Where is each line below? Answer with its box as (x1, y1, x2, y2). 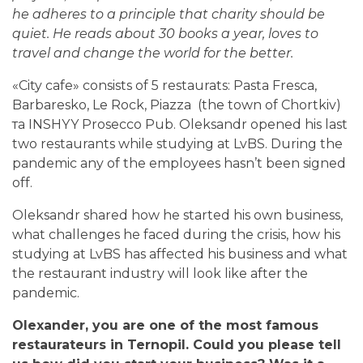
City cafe (19, 77, 73, 93)
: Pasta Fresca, (228, 77, 317, 93)
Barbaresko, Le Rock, (12, 96, 150, 113)
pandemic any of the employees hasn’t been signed (12, 155, 346, 171)
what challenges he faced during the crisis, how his (12, 226, 340, 242)
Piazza (150, 96, 191, 113)
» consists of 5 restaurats (73, 77, 228, 93)
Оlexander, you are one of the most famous (12, 317, 318, 333)
